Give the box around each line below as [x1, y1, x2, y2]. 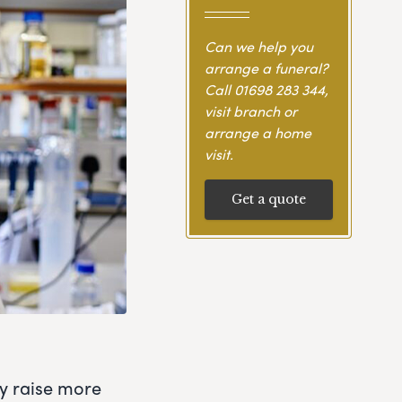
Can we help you [204, 35, 313, 57]
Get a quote [231, 190, 306, 207]
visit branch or [204, 100, 297, 121]
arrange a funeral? [204, 57, 328, 78]
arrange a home [204, 121, 311, 143]
